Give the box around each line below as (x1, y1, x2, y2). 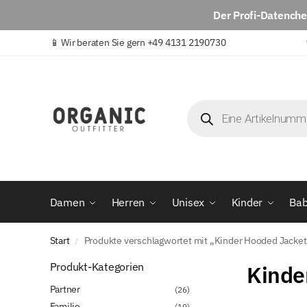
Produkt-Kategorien (49, 260, 145, 274)
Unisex (171, 195, 205, 210)
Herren (111, 195, 145, 210)
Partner (49, 282, 81, 295)
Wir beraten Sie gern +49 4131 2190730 (61, 36, 226, 49)
